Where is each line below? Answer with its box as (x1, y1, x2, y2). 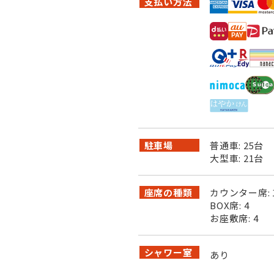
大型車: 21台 (210, 152, 264, 165)
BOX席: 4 (210, 199, 250, 212)
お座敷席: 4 (210, 212, 259, 224)
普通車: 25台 (210, 139, 264, 152)
